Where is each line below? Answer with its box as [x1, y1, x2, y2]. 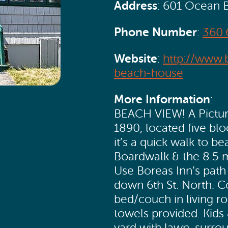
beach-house [114, 67, 183, 80]
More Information [114, 92, 210, 106]
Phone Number [114, 25, 197, 39]
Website [114, 52, 157, 66]
